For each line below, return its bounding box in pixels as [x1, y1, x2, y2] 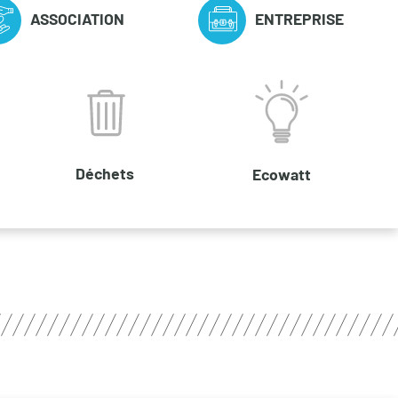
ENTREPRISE [254, 8, 344, 28]
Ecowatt [252, 163, 312, 184]
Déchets [75, 163, 134, 183]
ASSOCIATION [30, 8, 125, 28]
